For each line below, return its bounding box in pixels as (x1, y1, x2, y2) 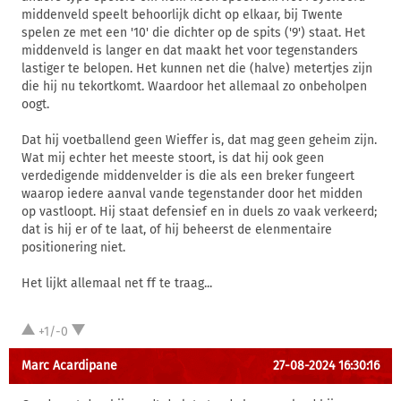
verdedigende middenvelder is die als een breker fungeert (21, 168, 354, 183)
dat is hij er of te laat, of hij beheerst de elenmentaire (21, 222, 332, 237)
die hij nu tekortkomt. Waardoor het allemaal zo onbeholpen (21, 79, 367, 94)
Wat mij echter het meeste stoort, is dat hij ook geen (21, 150, 324, 166)
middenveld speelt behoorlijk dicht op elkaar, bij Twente (21, 7, 343, 22)
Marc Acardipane (21, 358, 117, 373)
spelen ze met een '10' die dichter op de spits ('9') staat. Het (21, 25, 365, 40)
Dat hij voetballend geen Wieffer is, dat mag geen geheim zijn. (21, 132, 377, 148)
